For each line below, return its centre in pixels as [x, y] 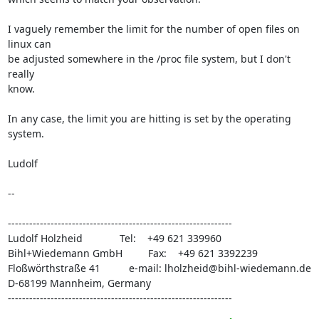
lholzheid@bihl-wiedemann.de [237, 268]
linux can [29, 44]
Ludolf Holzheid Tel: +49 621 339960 [114, 238]
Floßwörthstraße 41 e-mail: [86, 268]
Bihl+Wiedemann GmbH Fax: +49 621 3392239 [132, 253]
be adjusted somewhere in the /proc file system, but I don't [149, 59]
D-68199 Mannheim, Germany [79, 283]
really [21, 74]
